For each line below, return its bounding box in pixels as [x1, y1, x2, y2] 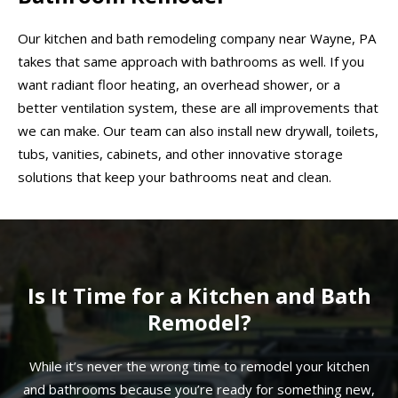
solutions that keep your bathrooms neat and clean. [18, 168, 331, 187]
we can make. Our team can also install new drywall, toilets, [18, 122, 378, 140]
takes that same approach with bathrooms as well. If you [18, 52, 364, 71]
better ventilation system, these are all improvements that [18, 99, 378, 117]
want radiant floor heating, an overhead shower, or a [18, 76, 340, 94]
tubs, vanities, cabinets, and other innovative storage [18, 145, 343, 163]
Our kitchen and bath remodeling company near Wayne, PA [18, 29, 376, 48]
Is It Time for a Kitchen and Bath [27, 280, 371, 310]
